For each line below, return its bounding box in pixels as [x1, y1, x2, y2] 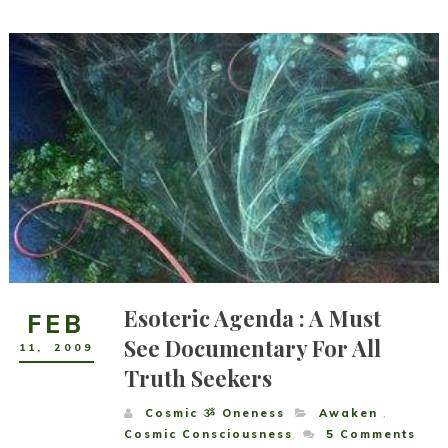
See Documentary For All [123, 333, 381, 364]
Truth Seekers [123, 363, 272, 394]
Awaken [318, 406, 378, 421]
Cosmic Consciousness [123, 427, 293, 442]
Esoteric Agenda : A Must [123, 303, 381, 334]
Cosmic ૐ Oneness [144, 406, 285, 421]
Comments [334, 427, 416, 442]
